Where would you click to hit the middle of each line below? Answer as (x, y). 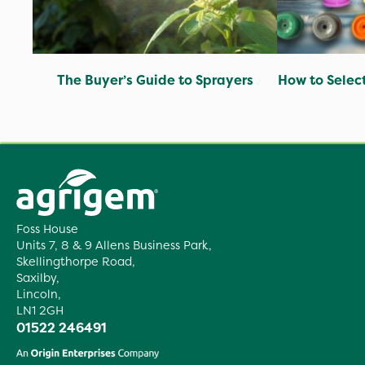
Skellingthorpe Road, (76, 262)
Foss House (47, 229)
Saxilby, (38, 278)
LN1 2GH (40, 311)
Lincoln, (39, 295)
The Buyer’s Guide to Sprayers (155, 79)
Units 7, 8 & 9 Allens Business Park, (114, 246)
